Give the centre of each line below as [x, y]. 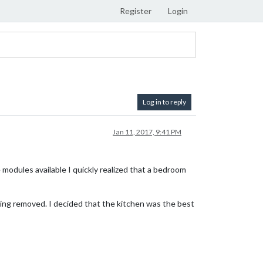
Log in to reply [164, 102]
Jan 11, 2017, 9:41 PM [147, 132]
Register [136, 11]
